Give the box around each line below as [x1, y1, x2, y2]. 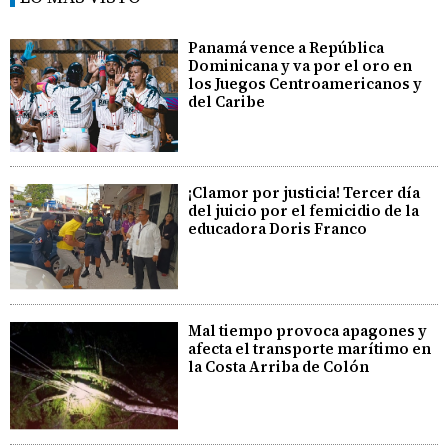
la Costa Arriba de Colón [188, 356, 370, 378]
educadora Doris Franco [188, 217, 368, 239]
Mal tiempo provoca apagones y [188, 320, 428, 342]
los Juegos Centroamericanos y [188, 73, 423, 95]
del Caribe [188, 91, 266, 113]
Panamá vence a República [188, 37, 385, 59]
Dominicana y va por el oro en [188, 55, 413, 77]
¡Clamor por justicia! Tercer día [188, 181, 421, 203]
